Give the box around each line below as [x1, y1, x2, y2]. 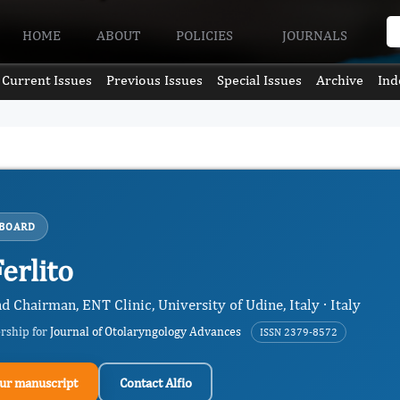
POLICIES [176, 26, 237, 44]
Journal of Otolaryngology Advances [50, 324, 241, 338]
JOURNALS [281, 26, 351, 44]
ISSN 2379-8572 [260, 326, 337, 338]
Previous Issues [105, 71, 203, 88]
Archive [316, 71, 364, 88]
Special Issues [217, 71, 303, 88]
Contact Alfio [119, 374, 192, 390]
